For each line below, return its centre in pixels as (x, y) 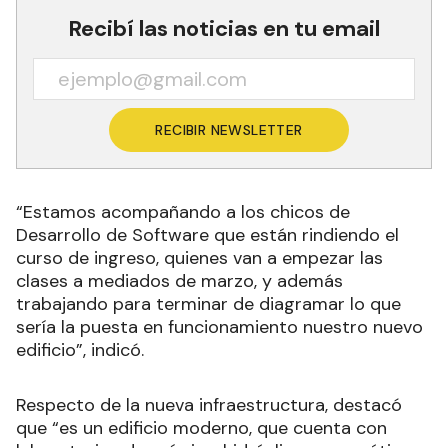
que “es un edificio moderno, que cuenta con (201, 428)
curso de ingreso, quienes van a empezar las (199, 258)
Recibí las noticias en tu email (224, 29)
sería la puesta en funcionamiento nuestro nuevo (219, 327)
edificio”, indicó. (80, 350)
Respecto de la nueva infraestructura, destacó (209, 405)
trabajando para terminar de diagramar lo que (208, 304)
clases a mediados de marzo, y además (179, 281)
